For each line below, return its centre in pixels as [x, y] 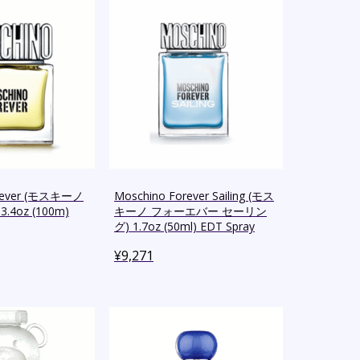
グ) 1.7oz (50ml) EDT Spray [184, 227]
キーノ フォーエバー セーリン [190, 211]
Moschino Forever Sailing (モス [194, 196]
